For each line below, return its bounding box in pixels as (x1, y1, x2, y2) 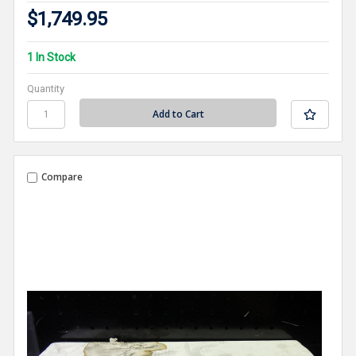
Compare (41, 170, 83, 184)
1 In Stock (27, 51, 76, 64)
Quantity (27, 83, 65, 95)
